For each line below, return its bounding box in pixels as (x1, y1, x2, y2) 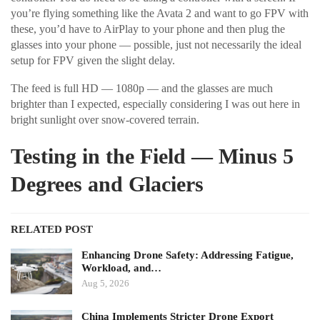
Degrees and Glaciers (11, 172, 204, 196)
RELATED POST (11, 224, 93, 236)
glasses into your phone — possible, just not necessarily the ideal (11, 39, 301, 51)
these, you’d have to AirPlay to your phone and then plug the (11, 23, 285, 36)
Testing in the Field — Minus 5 (11, 144, 294, 169)
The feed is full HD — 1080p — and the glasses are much (11, 82, 273, 95)
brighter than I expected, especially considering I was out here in (11, 98, 300, 111)
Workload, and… (81, 262, 161, 274)
